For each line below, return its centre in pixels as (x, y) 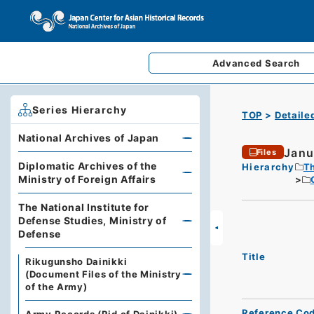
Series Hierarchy (80, 110)
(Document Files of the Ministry (103, 274)
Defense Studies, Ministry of (93, 220)
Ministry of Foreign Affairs (87, 179)
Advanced (238, 63)
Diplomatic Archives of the (88, 166)
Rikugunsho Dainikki (76, 261)
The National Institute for (84, 207)
